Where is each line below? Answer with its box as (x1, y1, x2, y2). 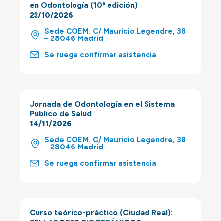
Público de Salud (30, 109, 92, 119)
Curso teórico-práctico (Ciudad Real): (30, 208, 173, 218)
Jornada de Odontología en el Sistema (30, 99, 175, 109)
